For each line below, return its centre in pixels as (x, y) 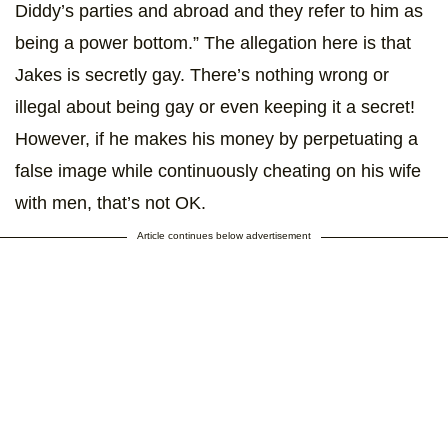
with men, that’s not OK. (110, 203)
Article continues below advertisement (224, 236)
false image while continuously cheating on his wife (218, 171)
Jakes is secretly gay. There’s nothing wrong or (202, 75)
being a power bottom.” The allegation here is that (213, 43)
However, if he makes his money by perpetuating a (216, 139)
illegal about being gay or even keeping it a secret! (215, 107)
